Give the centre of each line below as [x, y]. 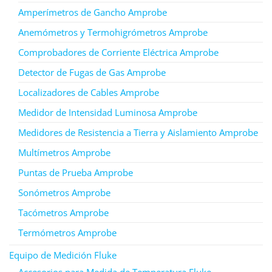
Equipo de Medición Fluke [63, 255]
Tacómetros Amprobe [63, 212]
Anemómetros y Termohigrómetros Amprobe [113, 32]
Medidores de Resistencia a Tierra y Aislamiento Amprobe [138, 132]
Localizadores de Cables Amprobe [89, 92]
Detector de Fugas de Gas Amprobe [92, 72]
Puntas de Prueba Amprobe [76, 172]
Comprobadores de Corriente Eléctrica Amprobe [118, 52]
